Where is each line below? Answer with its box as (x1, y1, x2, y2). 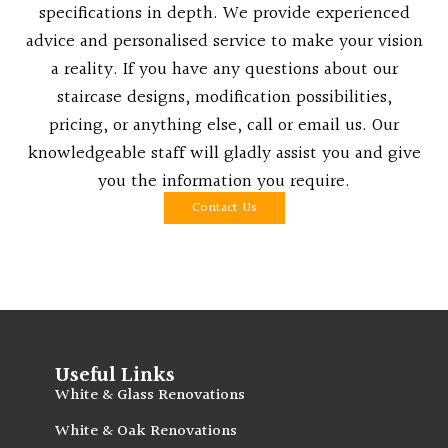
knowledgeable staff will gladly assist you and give (27, 139, 421, 168)
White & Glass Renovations (55, 383, 245, 408)
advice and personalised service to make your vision (25, 27, 423, 56)
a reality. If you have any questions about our (50, 55, 398, 84)
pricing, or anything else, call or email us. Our (49, 111, 399, 140)
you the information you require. (98, 167, 350, 196)
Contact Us (191, 197, 257, 219)
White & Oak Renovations (55, 419, 237, 444)
